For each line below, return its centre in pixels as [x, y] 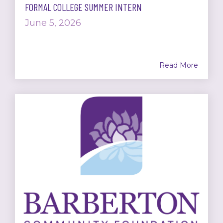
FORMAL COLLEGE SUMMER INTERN [83, 7]
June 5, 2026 [53, 23]
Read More [179, 65]
